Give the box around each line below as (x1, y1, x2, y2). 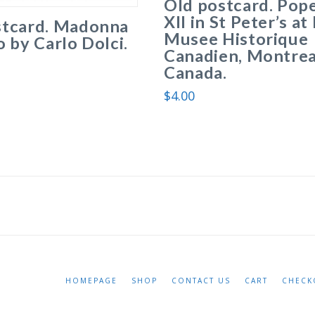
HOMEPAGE (65, 276, 117, 286)
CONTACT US (171, 276, 231, 286)
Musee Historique (164, 29, 309, 49)
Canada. (164, 63, 227, 83)
